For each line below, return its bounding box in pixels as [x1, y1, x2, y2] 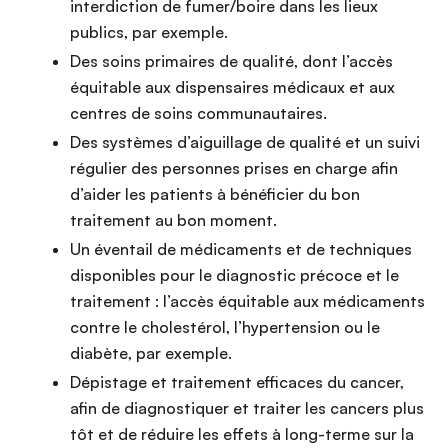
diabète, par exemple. [70, 343, 232, 364]
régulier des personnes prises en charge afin [70, 158, 398, 179]
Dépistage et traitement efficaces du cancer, [70, 372, 404, 393]
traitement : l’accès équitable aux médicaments [70, 291, 425, 312]
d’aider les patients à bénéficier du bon [70, 184, 360, 205]
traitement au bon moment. [70, 210, 277, 231]
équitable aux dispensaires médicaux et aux [70, 77, 395, 98]
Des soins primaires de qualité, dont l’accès [70, 51, 393, 72]
